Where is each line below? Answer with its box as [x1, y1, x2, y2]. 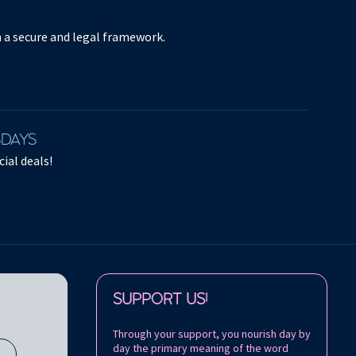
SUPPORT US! [113, 291, 207, 308]
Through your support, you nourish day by [113, 326, 311, 341]
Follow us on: [95, 272, 157, 287]
